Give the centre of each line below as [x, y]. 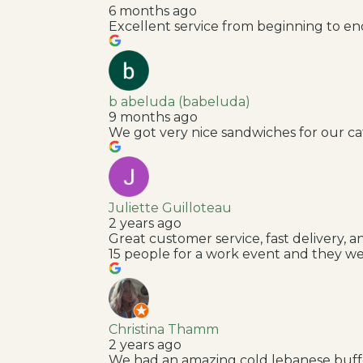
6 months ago [153, 11]
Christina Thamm [164, 329]
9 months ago [154, 117]
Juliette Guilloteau [171, 207]
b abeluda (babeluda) [180, 101]
